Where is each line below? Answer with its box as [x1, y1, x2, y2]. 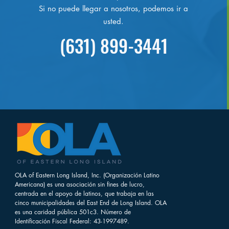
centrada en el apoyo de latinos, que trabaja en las [15, 189, 154, 198]
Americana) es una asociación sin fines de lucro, [15, 179, 145, 189]
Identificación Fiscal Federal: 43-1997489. [15, 216, 129, 225]
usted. [103, 16, 124, 26]
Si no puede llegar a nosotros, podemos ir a [39, 3, 189, 13]
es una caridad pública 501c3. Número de [15, 207, 131, 216]
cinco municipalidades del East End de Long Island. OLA [15, 198, 167, 207]
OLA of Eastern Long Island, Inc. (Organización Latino [15, 170, 159, 179]
